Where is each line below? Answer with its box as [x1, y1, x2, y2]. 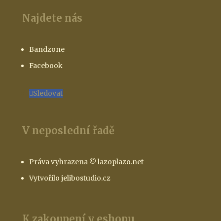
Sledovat [33, 89, 63, 98]
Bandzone [29, 45, 65, 54]
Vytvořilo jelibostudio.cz [29, 174, 110, 183]
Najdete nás [22, 12, 82, 25]
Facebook [29, 61, 63, 71]
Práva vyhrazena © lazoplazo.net [29, 157, 144, 167]
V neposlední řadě [22, 124, 114, 137]
